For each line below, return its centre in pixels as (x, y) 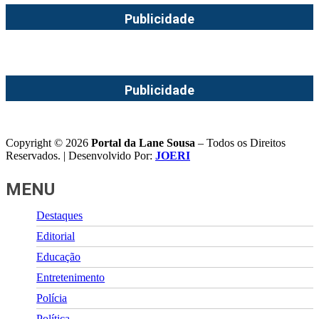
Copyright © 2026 (48, 142)
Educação (59, 256)
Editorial (56, 236)
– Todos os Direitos (240, 142)
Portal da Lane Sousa (143, 142)
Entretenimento (71, 277)
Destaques (60, 215)
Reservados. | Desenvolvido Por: (80, 155)
